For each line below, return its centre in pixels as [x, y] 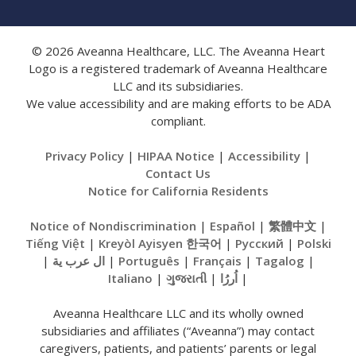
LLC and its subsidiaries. [178, 85]
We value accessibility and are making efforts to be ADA [178, 103]
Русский [259, 243]
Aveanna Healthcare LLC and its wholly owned [178, 313]
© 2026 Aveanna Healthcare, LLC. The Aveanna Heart [178, 50]
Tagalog [279, 260]
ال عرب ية [78, 260]
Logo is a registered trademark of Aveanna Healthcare [178, 68]
